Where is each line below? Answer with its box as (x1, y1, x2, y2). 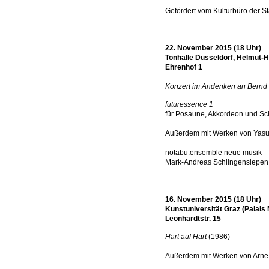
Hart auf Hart (165, 232, 207, 241)
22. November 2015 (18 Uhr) (165, 44, 261, 52)
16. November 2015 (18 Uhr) (165, 195, 261, 204)
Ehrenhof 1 (165, 63, 202, 71)
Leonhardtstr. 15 (165, 214, 221, 223)
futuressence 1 (165, 100, 213, 109)
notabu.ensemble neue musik (165, 148, 262, 157)
